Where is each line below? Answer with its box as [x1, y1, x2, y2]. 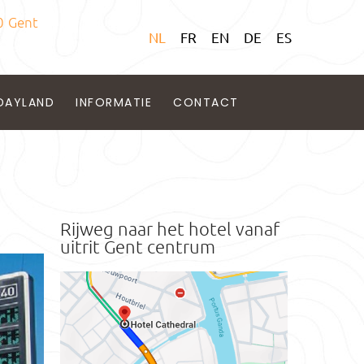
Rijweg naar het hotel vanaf [60, 218, 279, 239]
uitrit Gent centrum [60, 236, 215, 257]
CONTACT [173, 94, 239, 110]
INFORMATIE [76, 94, 153, 110]
